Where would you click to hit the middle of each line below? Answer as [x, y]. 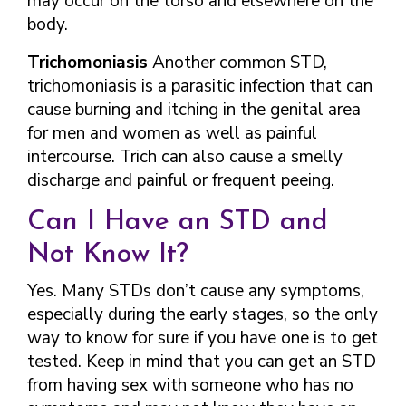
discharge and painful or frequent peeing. [181, 180]
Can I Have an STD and [178, 222]
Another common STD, [237, 63]
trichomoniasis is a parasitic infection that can [200, 86]
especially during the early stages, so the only [203, 314]
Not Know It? [108, 255]
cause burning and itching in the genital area [194, 110]
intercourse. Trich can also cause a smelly [185, 157]
